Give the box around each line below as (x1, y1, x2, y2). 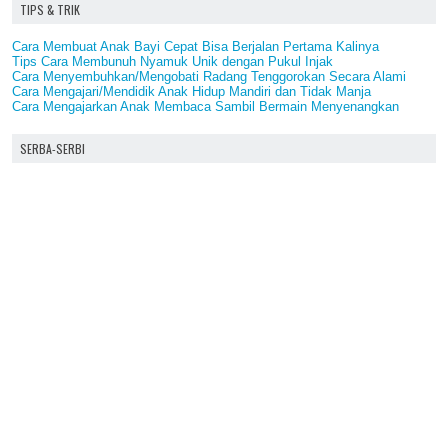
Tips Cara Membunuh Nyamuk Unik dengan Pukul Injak (12, 53, 333, 69)
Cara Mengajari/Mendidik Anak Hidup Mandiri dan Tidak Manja (12, 83, 371, 99)
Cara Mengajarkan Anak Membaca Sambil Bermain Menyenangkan (12, 98, 399, 114)
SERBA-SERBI (20, 139, 85, 157)
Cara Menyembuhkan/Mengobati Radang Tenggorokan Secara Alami (12, 68, 406, 84)
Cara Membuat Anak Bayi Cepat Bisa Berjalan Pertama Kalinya (12, 38, 379, 54)
